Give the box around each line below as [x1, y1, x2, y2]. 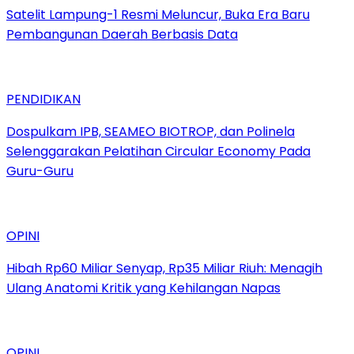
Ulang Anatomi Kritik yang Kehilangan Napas [6, 279, 281, 298]
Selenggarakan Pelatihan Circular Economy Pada [6, 142, 311, 161]
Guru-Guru [6, 162, 73, 181]
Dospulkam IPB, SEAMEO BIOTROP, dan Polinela [6, 122, 295, 141]
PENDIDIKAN [6, 90, 81, 109]
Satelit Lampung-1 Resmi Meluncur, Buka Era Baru [6, 6, 310, 24]
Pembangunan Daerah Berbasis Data [6, 25, 238, 44]
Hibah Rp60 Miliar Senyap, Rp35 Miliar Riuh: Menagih [6, 259, 322, 278]
